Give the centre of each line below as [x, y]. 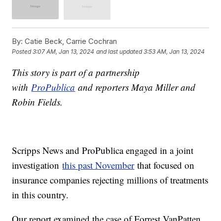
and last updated [119, 52]
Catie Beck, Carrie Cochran [70, 41]
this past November [98, 165]
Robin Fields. [37, 102]
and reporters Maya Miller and [135, 87]
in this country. [40, 194]
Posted [22, 52]
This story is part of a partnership [76, 72]
